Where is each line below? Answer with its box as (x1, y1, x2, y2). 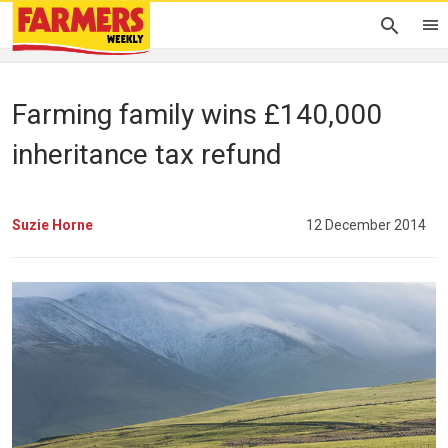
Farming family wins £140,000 (12, 98, 382, 131)
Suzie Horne (12, 216, 93, 233)
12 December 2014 (306, 216, 426, 233)
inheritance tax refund (12, 138, 282, 171)
